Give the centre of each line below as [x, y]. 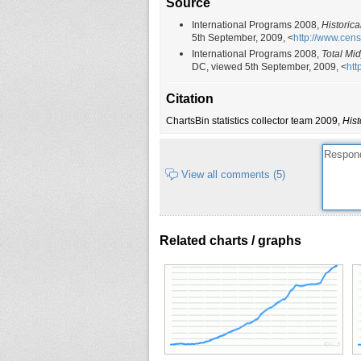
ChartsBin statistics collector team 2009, [254, 121]
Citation [189, 99]
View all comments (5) [233, 174]
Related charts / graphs [230, 240]
